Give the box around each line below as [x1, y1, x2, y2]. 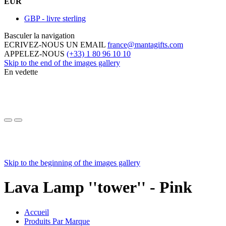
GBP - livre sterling [24, 14, 86, 23]
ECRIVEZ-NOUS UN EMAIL [4, 40, 107, 49]
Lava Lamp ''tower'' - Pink [4, 178, 192, 197]
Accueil [24, 207, 49, 216]
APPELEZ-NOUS [4, 49, 67, 58]
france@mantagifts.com [107, 40, 183, 49]
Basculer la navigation [4, 31, 75, 40]
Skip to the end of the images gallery [4, 58, 120, 67]
